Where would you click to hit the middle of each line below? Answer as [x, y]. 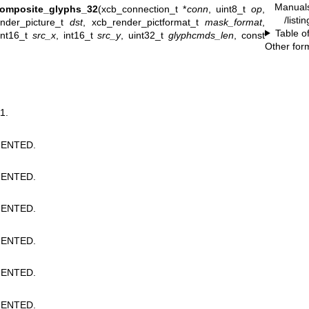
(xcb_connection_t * [142, 9]
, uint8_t [230, 9]
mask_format [234, 22]
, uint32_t [145, 35]
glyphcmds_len [201, 35]
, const [250, 35]
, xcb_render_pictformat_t [144, 22]
